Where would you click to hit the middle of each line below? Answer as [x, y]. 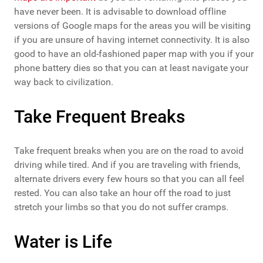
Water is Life [63, 242]
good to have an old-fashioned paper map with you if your [134, 54]
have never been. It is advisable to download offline [120, 12]
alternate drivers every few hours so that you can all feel [129, 179]
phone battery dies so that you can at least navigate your [131, 68]
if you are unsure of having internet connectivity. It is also [132, 40]
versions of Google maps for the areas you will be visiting [132, 26]
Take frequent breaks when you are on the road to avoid [129, 151]
